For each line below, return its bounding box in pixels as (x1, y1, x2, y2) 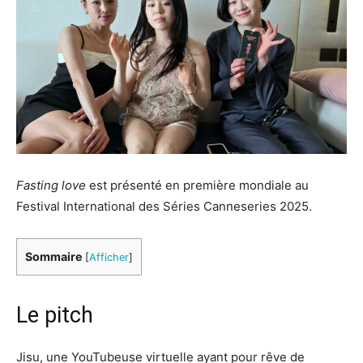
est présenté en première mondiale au (86, 177, 309, 194)
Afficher (89, 251, 129, 264)
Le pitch (16, 302, 93, 329)
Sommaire (25, 250, 83, 264)
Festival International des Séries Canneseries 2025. (16, 199, 312, 215)
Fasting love (16, 177, 86, 194)
